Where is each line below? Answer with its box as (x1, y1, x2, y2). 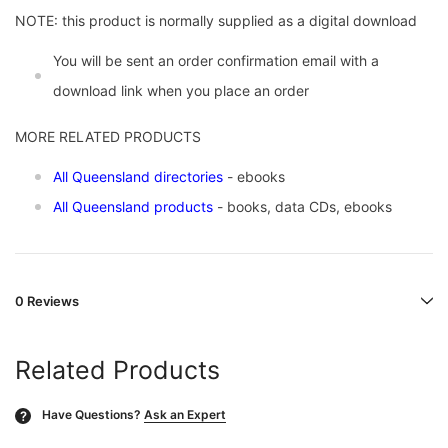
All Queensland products (53, 198, 213, 216)
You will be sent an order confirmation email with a (53, 52, 379, 70)
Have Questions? (42, 407, 141, 423)
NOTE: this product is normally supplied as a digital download (15, 12, 421, 30)
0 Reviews (15, 293, 79, 310)
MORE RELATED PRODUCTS (15, 128, 201, 146)
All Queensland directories (53, 168, 223, 186)
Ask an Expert (144, 407, 226, 423)
